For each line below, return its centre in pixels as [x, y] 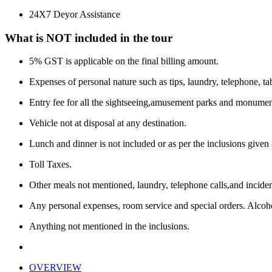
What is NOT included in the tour [89, 38]
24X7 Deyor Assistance [75, 14]
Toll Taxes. [50, 165]
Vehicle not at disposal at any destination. [108, 123]
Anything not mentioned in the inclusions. [109, 226]
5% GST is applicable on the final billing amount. [124, 61]
